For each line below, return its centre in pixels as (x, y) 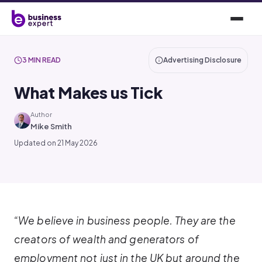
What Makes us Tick (88, 92)
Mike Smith (51, 126)
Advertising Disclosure (202, 60)
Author (41, 114)
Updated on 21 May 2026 (56, 143)
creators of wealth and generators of (106, 239)
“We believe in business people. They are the (125, 220)
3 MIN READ (42, 60)
